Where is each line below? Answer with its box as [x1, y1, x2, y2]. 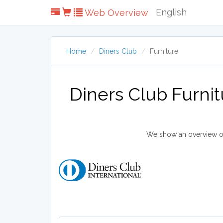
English [156, 7, 187, 17]
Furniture [150, 47, 178, 55]
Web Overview [83, 7, 148, 18]
